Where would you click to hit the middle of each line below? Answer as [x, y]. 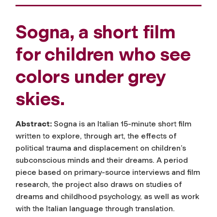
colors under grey [91, 76]
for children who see [103, 54]
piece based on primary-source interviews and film [108, 172]
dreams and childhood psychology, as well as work [107, 196]
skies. [40, 99]
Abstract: [34, 124]
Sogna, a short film [96, 32]
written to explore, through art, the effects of [96, 136]
